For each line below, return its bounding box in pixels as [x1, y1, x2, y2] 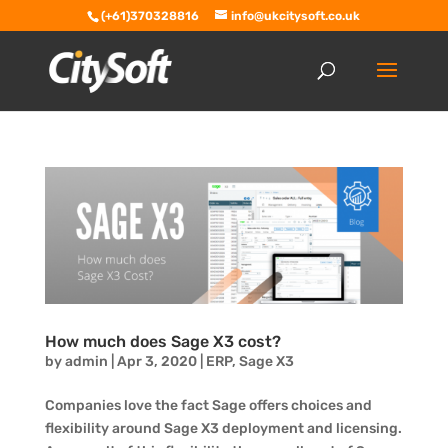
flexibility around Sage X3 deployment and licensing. [44, 419, 402, 437]
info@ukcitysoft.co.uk [231, 9, 361, 23]
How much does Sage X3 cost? [44, 331, 281, 351]
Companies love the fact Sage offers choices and [44, 396, 372, 414]
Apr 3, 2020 [116, 352, 197, 370]
